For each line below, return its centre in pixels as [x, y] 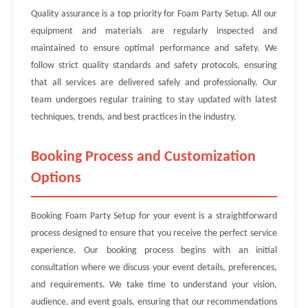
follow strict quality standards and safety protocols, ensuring [154, 66]
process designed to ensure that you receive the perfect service [154, 233]
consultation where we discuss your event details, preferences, [154, 268]
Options [56, 178]
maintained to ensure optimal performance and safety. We [154, 48]
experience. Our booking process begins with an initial [154, 251]
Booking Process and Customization [143, 157]
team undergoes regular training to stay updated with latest [154, 100]
